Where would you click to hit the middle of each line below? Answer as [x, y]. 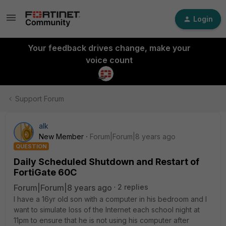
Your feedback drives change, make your [109, 48]
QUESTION [31, 146]
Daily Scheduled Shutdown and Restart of [106, 162]
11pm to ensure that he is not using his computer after [101, 220]
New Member [61, 136]
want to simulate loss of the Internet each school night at [107, 210]
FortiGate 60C [45, 172]
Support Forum [40, 99]
